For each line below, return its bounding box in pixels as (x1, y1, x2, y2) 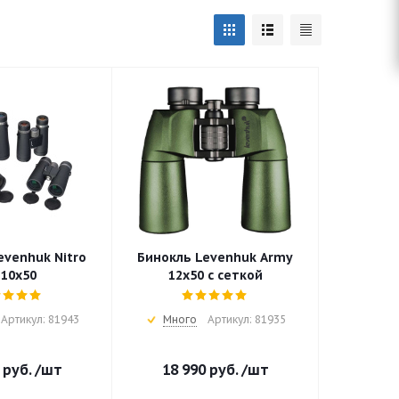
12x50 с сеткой (167, 267, 263, 284)
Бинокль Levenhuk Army (137, 249, 294, 266)
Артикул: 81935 (207, 313, 286, 327)
